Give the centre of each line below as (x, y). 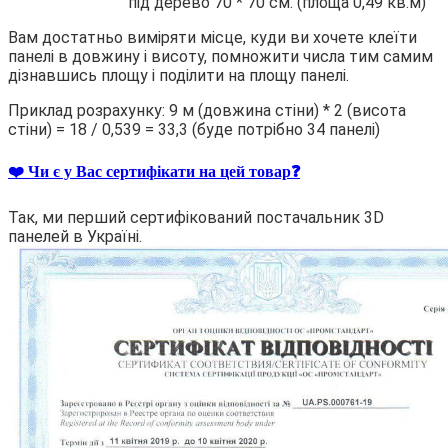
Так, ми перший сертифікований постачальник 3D (196, 218)
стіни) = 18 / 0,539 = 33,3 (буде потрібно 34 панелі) (194, 129)
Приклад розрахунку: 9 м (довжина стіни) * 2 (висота (207, 110)
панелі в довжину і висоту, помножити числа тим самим (220, 56)
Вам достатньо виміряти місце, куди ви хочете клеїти (212, 37)
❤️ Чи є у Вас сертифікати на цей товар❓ (154, 172)
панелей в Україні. (75, 237)
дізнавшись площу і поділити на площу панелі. (178, 75)
